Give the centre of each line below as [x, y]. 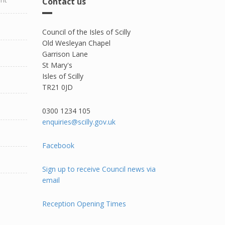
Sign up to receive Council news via [99, 169]
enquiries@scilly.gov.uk [79, 122]
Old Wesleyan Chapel [76, 43]
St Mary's [58, 65]
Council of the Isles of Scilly [86, 32]
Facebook [58, 145]
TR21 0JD [57, 87]
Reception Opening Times [84, 204]
